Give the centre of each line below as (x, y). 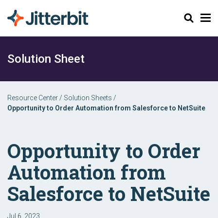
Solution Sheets (88, 98)
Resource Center (33, 98)
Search (189, 18)
